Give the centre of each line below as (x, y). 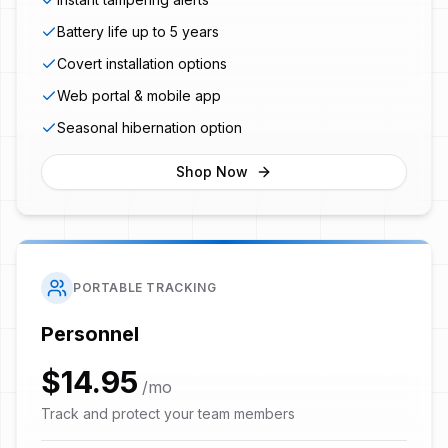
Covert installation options (142, 63)
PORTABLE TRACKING (145, 287)
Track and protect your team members (168, 413)
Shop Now (212, 171)
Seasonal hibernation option (149, 127)
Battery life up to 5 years (138, 31)
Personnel (90, 333)
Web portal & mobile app (139, 95)
